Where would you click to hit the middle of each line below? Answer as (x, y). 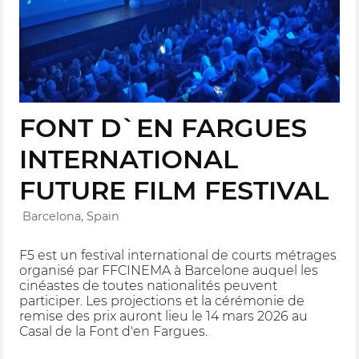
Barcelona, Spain (71, 216)
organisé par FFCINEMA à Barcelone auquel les (169, 271)
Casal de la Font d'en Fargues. (114, 332)
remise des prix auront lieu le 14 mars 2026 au (164, 317)
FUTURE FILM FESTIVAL (174, 191)
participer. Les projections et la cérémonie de (162, 301)
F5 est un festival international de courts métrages (178, 256)
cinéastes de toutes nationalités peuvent (149, 286)
